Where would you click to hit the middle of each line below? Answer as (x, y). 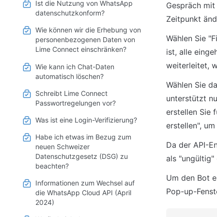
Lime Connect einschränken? (81, 49)
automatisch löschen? (70, 76)
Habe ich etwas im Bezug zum (83, 137)
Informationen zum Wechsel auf (85, 183)
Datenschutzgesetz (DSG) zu (82, 156)
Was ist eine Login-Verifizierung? (86, 120)
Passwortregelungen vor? (76, 103)
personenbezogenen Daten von (85, 40)
